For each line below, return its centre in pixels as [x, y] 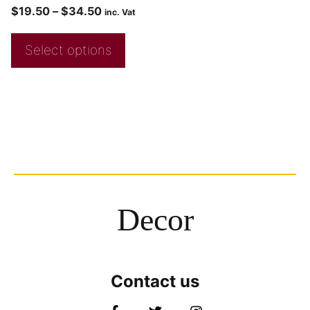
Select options [68, 51]
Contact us [155, 282]
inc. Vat [120, 12]
